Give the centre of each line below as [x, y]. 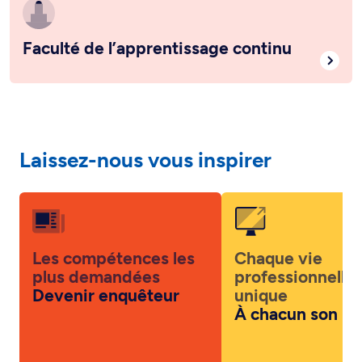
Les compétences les [114, 221]
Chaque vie [278, 221]
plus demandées [96, 239]
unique [261, 258]
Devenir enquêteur [106, 258]
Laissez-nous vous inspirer [145, 122]
